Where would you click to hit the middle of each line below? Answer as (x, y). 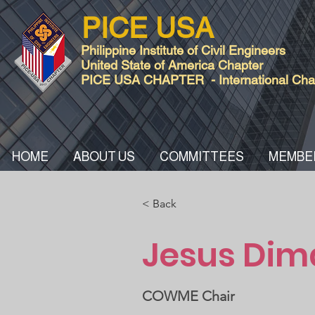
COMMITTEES (202, 157)
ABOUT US (104, 157)
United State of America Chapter (172, 65)
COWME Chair (189, 296)
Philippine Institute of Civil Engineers (183, 50)
